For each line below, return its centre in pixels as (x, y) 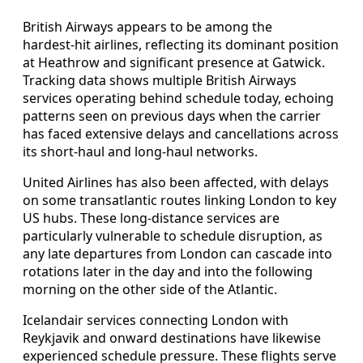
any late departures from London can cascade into (177, 253)
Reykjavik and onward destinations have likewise (172, 337)
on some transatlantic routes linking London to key (179, 200)
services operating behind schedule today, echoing (178, 98)
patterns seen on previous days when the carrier (172, 115)
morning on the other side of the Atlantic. (150, 289)
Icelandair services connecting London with (156, 320)
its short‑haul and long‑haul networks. (140, 151)
